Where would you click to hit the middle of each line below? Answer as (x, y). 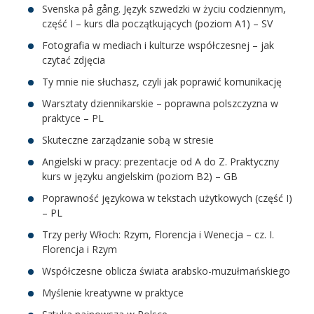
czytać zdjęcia (74, 60)
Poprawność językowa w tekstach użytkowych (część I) (167, 198)
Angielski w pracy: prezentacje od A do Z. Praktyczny (161, 161)
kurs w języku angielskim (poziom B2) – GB (140, 176)
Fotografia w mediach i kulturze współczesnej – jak (158, 45)
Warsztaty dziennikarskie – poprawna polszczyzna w (160, 103)
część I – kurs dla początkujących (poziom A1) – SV (157, 23)
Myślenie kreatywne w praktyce (113, 292)
